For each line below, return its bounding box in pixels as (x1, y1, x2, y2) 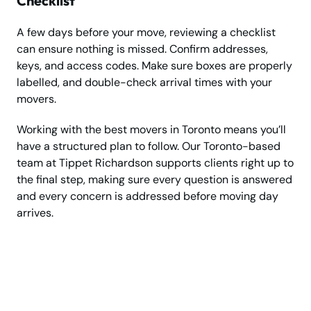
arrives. (17, 205, 53, 221)
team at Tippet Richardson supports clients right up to (17, 155, 294, 171)
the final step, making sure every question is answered (17, 172, 292, 187)
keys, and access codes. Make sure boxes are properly (17, 58, 292, 74)
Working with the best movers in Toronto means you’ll (17, 122, 286, 137)
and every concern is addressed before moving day (17, 189, 278, 204)
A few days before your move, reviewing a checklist (17, 25, 276, 40)
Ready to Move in (59, 264, 198, 286)
